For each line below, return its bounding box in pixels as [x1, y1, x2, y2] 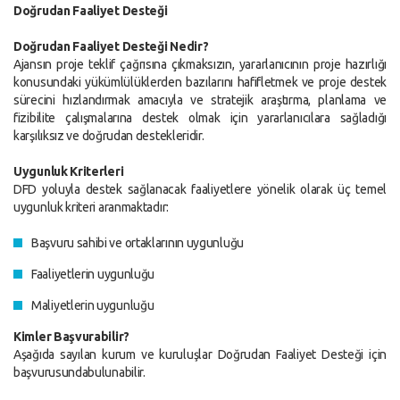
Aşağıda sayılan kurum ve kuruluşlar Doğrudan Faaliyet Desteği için [13, 347, 387, 362]
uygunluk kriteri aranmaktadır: [13, 200, 171, 214]
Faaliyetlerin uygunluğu [31, 267, 155, 281]
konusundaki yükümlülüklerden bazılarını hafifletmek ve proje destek [13, 75, 387, 89]
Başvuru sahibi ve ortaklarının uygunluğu [31, 236, 244, 250]
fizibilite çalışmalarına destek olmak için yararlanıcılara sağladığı [13, 111, 387, 125]
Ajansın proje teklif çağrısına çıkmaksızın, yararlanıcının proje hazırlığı [13, 57, 387, 71]
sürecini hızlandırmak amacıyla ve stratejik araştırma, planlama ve [13, 93, 387, 107]
